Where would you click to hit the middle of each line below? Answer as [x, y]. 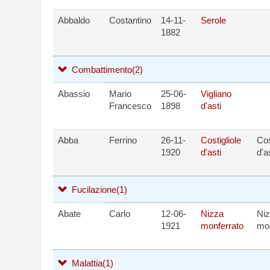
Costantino [130, 20]
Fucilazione [93, 190]
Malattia [86, 263]
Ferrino [123, 140]
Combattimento [100, 70]
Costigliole [221, 140]
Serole [213, 20]
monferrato [222, 226]
